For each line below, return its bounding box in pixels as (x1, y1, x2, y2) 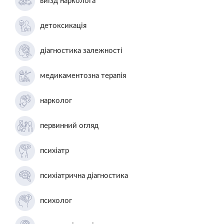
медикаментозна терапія (40, 71, 126, 79)
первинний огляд (40, 121, 98, 129)
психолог (40, 196, 72, 204)
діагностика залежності (40, 46, 122, 54)
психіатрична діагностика (40, 171, 128, 179)
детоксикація (40, 21, 86, 29)
